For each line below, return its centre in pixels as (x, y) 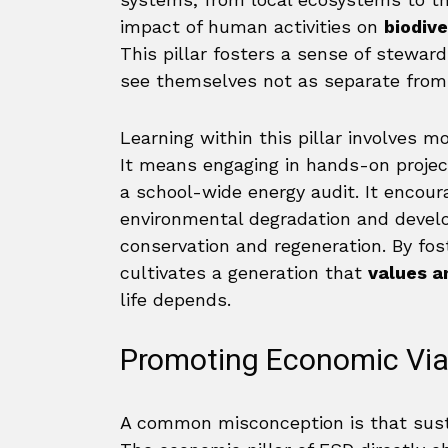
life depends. (175, 299)
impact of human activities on (252, 26)
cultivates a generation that (244, 272)
